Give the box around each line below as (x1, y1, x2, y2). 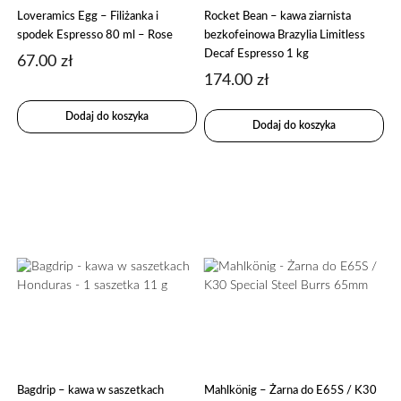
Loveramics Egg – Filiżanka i (17, 11, 159, 22)
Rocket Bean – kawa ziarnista (204, 11, 352, 22)
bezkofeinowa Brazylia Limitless (204, 30, 366, 41)
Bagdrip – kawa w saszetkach (17, 384, 165, 396)
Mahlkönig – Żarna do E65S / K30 (204, 384, 378, 396)
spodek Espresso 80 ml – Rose (17, 30, 174, 41)
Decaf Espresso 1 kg (204, 48, 310, 60)
